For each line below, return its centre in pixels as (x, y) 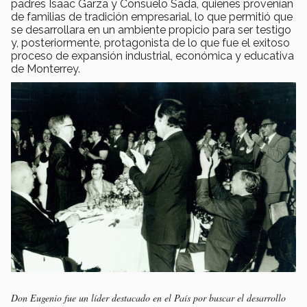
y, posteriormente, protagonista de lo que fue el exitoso (150, 43)
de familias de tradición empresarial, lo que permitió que (152, 17)
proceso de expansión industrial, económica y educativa (152, 56)
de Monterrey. (46, 69)
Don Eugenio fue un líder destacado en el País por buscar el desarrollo (148, 297)
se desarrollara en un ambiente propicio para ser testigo (151, 30)
